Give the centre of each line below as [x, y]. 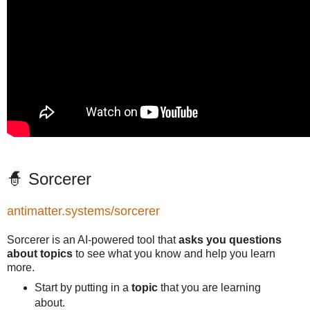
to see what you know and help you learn [174, 254]
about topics [40, 254]
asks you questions [229, 240]
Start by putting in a [83, 288]
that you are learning [209, 288]
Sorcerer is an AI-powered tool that [91, 240]
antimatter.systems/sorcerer [83, 211]
